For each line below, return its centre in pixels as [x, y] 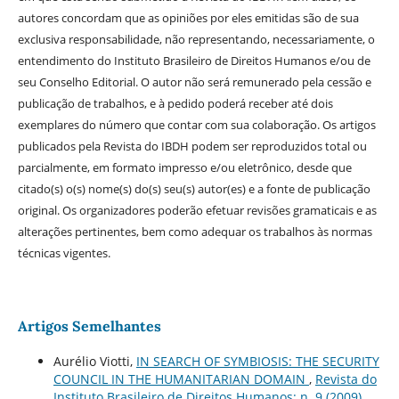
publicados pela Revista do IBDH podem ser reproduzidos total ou [192, 147]
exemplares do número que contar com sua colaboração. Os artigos [196, 125]
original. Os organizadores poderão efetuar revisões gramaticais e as [197, 211]
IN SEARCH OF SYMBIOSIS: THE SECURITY [257, 362]
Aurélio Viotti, [94, 362]
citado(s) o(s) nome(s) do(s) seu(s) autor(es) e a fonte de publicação [194, 189]
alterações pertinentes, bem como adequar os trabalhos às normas [195, 232]
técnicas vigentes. [64, 253]
